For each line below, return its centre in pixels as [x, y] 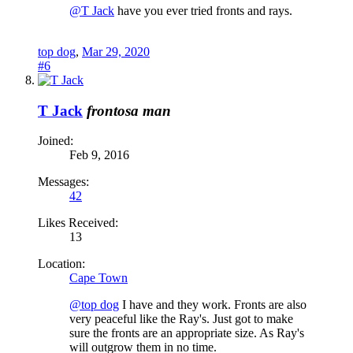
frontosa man [129, 110]
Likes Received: [78, 223]
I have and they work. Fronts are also [213, 305]
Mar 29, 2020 [116, 51]
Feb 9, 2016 [99, 155]
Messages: [63, 182]
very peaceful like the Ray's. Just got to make [181, 319]
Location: [61, 264]
